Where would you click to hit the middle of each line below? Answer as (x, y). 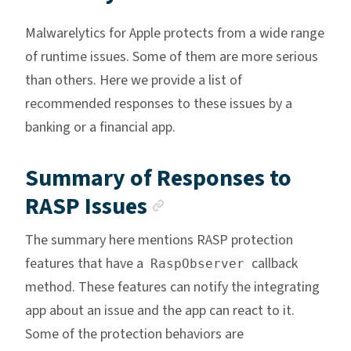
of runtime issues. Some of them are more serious (172, 57)
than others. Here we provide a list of (134, 81)
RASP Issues (86, 207)
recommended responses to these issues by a (159, 104)
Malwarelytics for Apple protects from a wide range (175, 34)
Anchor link (225, 204)
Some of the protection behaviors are (134, 335)
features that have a (86, 264)
